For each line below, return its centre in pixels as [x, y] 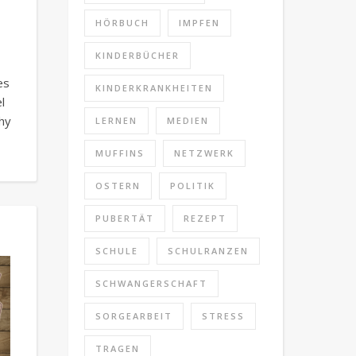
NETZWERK [204, 153]
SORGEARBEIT [134, 316]
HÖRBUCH [122, 23]
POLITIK [193, 186]
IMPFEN [199, 23]
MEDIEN [188, 120]
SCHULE [117, 251]
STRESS [223, 316]
